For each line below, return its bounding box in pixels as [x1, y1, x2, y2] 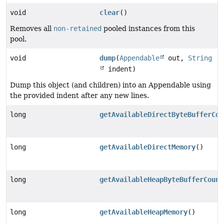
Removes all [10, 24, 53, 33]
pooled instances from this [101, 24, 195, 33]
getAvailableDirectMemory [99, 143, 196, 151]
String [188, 54, 212, 62]
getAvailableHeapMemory [99, 208, 188, 216]
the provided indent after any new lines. [10, 91, 149, 100]
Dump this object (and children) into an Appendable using [10, 81, 211, 89]
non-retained [53, 24, 101, 33]
